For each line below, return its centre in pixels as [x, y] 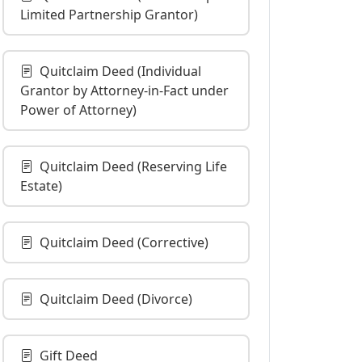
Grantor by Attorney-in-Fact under [124, 90]
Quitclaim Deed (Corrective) [124, 242]
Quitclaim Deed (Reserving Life [133, 166]
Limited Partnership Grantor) [109, 15]
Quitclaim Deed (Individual [120, 71]
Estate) [41, 186]
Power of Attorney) [78, 110]
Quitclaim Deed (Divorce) [116, 299]
